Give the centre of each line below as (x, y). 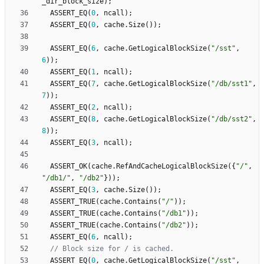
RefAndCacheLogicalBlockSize (172, 166)
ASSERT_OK (69, 166)
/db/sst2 (232, 119)
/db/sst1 (232, 84)
